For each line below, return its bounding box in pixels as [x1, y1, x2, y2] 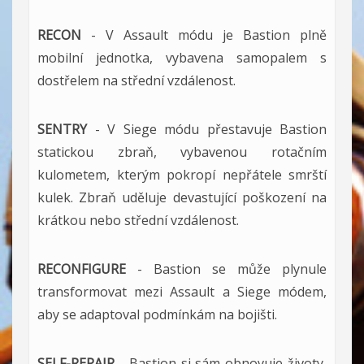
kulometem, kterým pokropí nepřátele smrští [37, 165, 327, 184]
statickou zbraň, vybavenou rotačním [37, 142, 327, 161]
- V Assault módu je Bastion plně [81, 25, 327, 44]
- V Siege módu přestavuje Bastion [94, 119, 327, 138]
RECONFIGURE [37, 259, 126, 278]
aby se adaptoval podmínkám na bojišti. [37, 305, 277, 323]
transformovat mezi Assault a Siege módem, [37, 282, 327, 301]
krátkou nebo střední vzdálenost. [37, 210, 239, 229]
